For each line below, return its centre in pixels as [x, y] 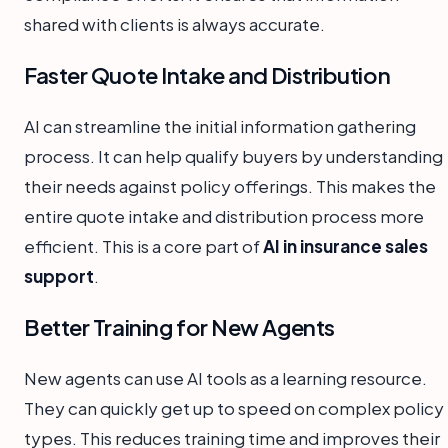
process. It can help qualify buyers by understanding [233, 156]
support [59, 276]
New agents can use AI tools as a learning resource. [225, 378]
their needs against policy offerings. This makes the [230, 186]
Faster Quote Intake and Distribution [207, 75]
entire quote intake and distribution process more [224, 216]
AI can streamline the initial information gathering [220, 126]
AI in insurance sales [345, 246]
